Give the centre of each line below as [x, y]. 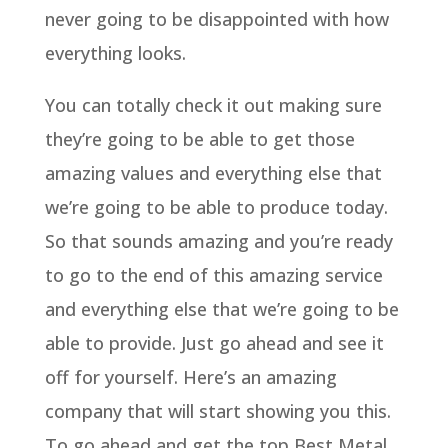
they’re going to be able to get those [199, 138]
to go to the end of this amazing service [213, 274]
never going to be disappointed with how [216, 18]
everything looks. [115, 52]
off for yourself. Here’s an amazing [190, 376]
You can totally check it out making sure [213, 104]
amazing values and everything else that [213, 172]
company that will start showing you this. [217, 410]
